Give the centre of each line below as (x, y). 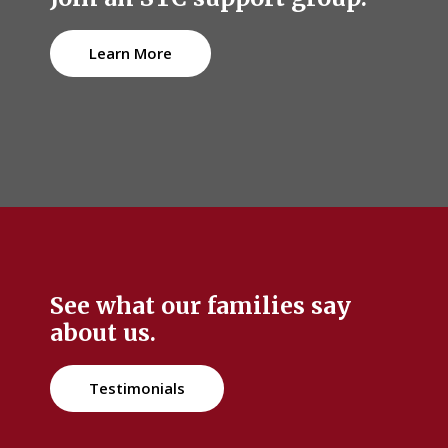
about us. (103, 333)
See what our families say (200, 306)
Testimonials (137, 388)
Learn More (130, 52)
